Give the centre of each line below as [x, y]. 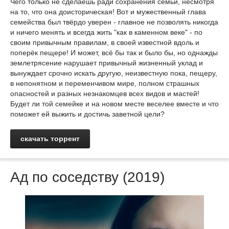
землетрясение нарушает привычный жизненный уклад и [107, 63]
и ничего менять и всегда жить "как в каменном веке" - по [106, 32]
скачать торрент [50, 139]
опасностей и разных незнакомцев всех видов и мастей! [105, 94]
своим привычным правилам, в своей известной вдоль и [105, 42]
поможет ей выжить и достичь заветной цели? [87, 114]
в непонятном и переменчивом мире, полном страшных [105, 83]
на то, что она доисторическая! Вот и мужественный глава [108, 12]
